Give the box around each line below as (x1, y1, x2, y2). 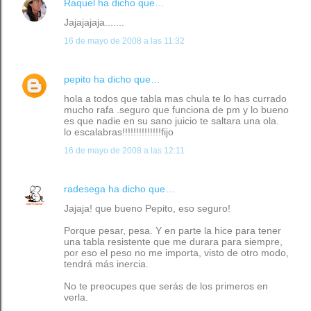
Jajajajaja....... (64, 16, 124, 28)
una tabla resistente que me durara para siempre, (64, 235, 283, 247)
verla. (64, 291, 88, 303)
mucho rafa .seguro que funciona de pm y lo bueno (64, 103, 289, 115)
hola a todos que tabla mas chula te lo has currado (64, 92, 287, 104)
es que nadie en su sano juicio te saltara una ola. (64, 115, 279, 126)
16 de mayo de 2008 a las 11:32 (64, 35, 185, 46)
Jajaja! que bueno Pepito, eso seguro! (64, 202, 230, 214)
